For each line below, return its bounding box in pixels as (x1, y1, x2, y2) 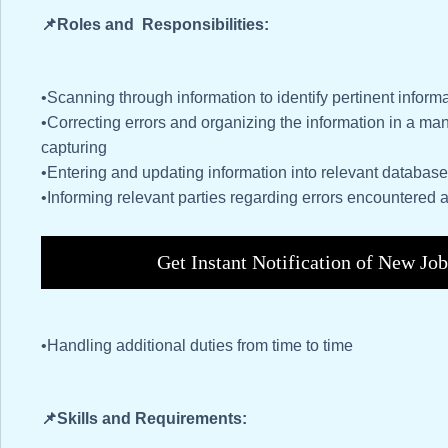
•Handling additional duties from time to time (41, 337, 353, 355)
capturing (41, 139, 107, 157)
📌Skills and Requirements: (41, 410, 247, 428)
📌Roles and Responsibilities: (41, 16, 269, 34)
